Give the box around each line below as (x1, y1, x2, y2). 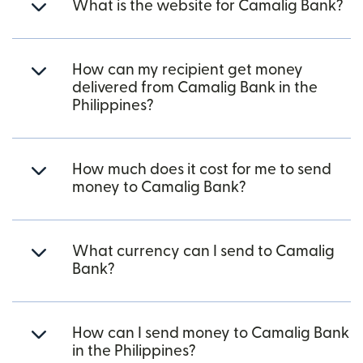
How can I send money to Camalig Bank (72, 326, 349, 341)
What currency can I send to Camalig (72, 244, 335, 259)
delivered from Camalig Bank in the (72, 80, 318, 96)
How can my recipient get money (72, 62, 303, 78)
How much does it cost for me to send (72, 162, 331, 177)
